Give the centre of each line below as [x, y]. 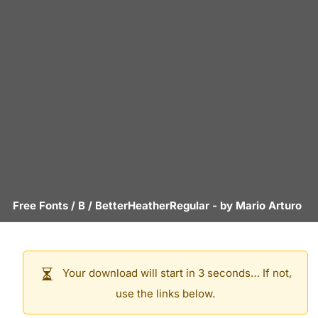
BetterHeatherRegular [152, 205]
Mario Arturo [269, 205]
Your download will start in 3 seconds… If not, [175, 273]
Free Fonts [40, 205]
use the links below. [165, 294]
